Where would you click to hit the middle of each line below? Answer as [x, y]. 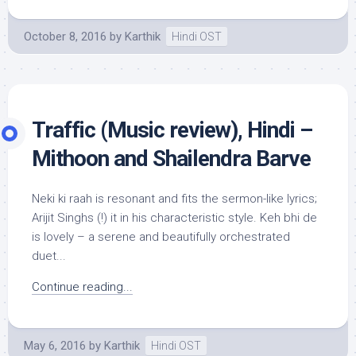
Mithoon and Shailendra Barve [171, 159]
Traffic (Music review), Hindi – [172, 130]
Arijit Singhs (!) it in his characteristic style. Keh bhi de [174, 218]
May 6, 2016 [55, 346]
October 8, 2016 [65, 37]
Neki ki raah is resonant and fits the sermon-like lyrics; [174, 199]
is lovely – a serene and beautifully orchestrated [161, 237]
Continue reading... [82, 287]
